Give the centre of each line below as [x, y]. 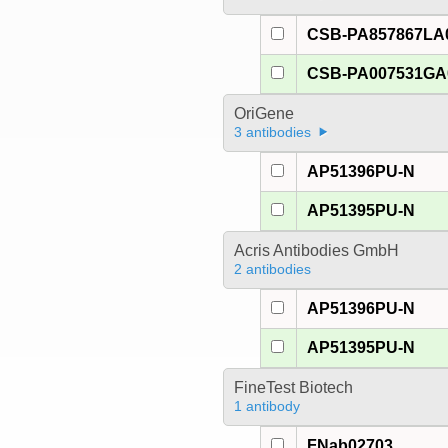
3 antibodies [272, 132]
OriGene [263, 114]
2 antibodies [272, 269]
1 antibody [266, 406]
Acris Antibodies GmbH [316, 251]
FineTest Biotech [293, 388]
